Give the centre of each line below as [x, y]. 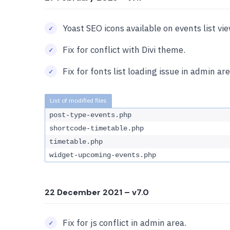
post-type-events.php [90, 115]
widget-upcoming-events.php [103, 155]
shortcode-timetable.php [97, 128]
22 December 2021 [83, 192]
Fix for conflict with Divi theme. [124, 50]
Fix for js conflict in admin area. [124, 223]
